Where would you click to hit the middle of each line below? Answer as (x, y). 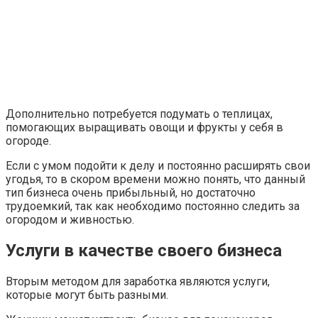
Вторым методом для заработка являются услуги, (138, 281)
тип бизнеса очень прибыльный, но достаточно (131, 193)
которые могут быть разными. (87, 295)
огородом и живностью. (70, 220)
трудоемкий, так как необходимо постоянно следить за (153, 206)
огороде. (28, 141)
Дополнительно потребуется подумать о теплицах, (139, 114)
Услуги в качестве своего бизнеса (144, 250)
